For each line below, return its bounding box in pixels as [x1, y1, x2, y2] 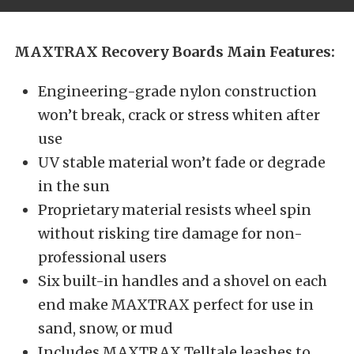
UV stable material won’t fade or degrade [38, 153, 326, 171]
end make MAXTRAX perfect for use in [38, 295, 314, 314]
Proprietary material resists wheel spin [38, 200, 311, 219]
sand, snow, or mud [38, 318, 173, 337]
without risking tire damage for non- [38, 224, 303, 243]
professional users [38, 247, 167, 266]
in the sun [38, 176, 110, 195]
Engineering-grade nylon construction [38, 81, 317, 100]
